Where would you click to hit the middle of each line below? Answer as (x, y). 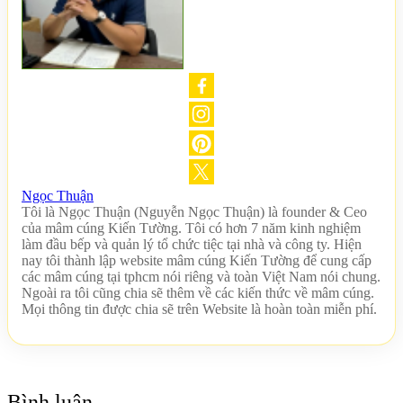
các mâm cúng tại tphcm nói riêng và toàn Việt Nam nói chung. (201, 276)
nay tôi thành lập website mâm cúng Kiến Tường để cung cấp (197, 260)
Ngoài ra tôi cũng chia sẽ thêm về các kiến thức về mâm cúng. (198, 292)
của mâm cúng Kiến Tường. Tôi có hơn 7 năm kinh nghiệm (191, 228)
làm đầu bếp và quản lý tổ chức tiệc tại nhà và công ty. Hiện (192, 244)
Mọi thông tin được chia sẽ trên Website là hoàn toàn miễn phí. (199, 309)
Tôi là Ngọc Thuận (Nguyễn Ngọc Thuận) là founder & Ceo (194, 211)
